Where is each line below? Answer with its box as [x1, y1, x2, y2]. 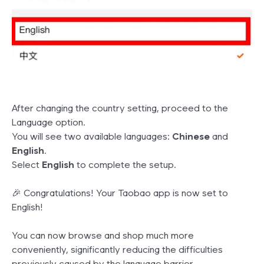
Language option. [12, 117, 85, 128]
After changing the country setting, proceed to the [12, 103, 228, 114]
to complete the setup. [74, 159, 176, 171]
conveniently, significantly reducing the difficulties [12, 244, 223, 256]
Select [12, 159, 42, 171]
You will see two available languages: [12, 131, 172, 143]
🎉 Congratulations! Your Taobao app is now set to [12, 187, 228, 199]
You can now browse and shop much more [12, 230, 194, 242]
